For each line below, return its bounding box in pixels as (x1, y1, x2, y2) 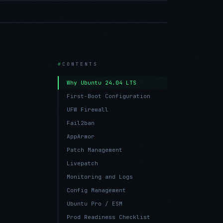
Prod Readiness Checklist (67, 214, 150, 221)
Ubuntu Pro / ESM (67, 200, 122, 207)
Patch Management (67, 146, 122, 153)
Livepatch (67, 160, 98, 167)
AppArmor (67, 133, 95, 140)
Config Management (67, 187, 126, 194)
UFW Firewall (67, 106, 109, 113)
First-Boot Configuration (67, 93, 150, 100)
